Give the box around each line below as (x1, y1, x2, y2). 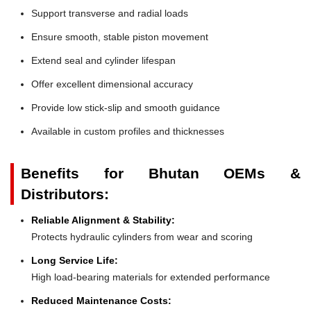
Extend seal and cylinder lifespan (31, 54, 176, 66)
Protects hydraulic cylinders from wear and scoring (31, 230, 253, 242)
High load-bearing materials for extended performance (31, 271, 270, 283)
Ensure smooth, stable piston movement (31, 31, 208, 42)
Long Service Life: (31, 254, 118, 266)
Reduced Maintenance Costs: (31, 294, 171, 306)
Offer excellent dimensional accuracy (31, 78, 193, 90)
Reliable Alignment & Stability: (31, 214, 175, 226)
